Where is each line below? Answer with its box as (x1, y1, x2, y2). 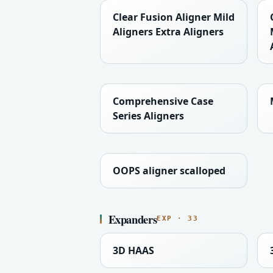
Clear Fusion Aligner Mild (113, 10, 235, 24)
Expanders (108, 210, 157, 227)
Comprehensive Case (113, 94, 213, 108)
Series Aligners (113, 108, 184, 122)
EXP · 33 (157, 214, 199, 223)
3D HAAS (113, 243, 154, 257)
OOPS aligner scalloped (113, 163, 225, 177)
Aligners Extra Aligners (113, 24, 224, 38)
